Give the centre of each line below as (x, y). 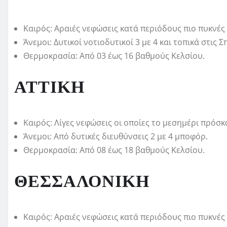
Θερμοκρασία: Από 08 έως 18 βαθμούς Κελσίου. (114, 150)
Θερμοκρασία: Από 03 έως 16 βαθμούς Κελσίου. (114, 56)
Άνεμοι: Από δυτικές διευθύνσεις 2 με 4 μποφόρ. (116, 137)
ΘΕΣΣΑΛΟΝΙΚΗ (82, 182)
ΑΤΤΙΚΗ (49, 88)
